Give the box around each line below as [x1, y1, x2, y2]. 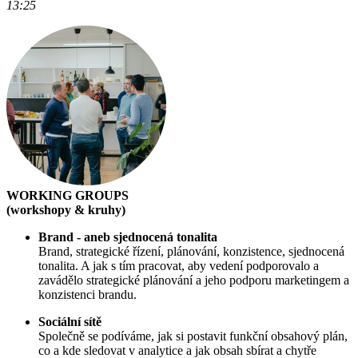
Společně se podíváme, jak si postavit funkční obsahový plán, [38, 329, 348, 344]
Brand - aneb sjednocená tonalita [38, 230, 217, 245]
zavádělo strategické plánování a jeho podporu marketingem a [38, 273, 349, 288]
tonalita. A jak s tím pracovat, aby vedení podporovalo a [38, 259, 319, 273]
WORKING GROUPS [6, 189, 129, 203]
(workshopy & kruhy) [6, 203, 125, 217]
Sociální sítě [38, 315, 101, 329]
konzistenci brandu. [38, 288, 137, 302]
